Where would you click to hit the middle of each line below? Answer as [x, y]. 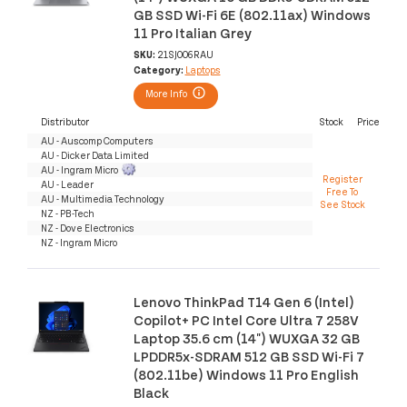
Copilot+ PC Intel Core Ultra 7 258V [246, 319]
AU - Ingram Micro [79, 170]
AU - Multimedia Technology [103, 199]
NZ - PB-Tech [68, 213]
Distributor [65, 122]
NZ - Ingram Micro [79, 243]
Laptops [203, 70]
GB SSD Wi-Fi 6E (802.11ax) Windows [252, 15]
